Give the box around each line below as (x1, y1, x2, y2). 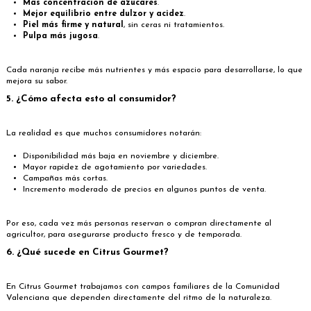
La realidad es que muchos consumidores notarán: (6, 129, 201, 138)
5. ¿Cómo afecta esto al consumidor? (6, 94, 176, 103)
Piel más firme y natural (23, 21, 124, 30)
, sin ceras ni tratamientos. (124, 21, 224, 30)
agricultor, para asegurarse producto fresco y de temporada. (6, 230, 242, 239)
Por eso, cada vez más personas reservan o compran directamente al (6, 219, 271, 228)
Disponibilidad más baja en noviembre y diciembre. (23, 152, 219, 161)
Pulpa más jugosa (23, 32, 98, 41)
